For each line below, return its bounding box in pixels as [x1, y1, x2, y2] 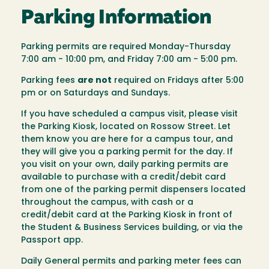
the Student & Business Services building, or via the [21, 223, 243, 232]
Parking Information [21, 8, 212, 28]
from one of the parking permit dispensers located [21, 185, 246, 195]
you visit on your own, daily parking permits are [21, 160, 228, 169]
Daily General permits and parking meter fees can [21, 256, 241, 266]
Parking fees [21, 76, 77, 85]
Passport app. [21, 235, 83, 245]
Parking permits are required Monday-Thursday [21, 42, 231, 52]
